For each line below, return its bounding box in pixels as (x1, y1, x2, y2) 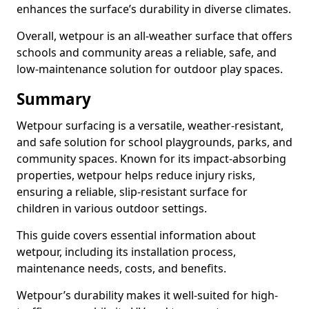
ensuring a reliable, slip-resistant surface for (17, 184, 248, 199)
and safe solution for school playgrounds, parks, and (17, 134, 292, 150)
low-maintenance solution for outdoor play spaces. (17, 61, 283, 77)
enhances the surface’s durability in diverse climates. (17, 1, 291, 17)
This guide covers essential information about (17, 228, 256, 243)
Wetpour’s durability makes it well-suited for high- (17, 288, 278, 303)
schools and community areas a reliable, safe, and (17, 45, 277, 60)
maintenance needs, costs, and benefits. (17, 261, 226, 276)
